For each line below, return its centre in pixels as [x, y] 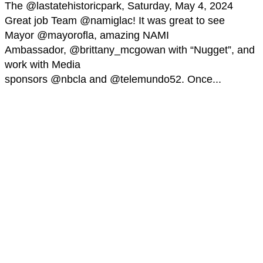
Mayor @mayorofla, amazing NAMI [87, 36]
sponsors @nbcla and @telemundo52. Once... [113, 80]
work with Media [43, 65]
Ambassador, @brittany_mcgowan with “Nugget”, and [130, 50]
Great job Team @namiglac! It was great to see [115, 21]
